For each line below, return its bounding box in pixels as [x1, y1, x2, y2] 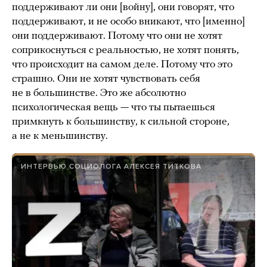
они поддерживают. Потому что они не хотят [12, 30, 222, 42]
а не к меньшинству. [12, 131, 108, 142]
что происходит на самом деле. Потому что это [12, 59, 232, 71]
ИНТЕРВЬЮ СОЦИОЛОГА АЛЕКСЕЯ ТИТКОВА [21, 162, 201, 171]
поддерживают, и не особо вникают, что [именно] [12, 16, 245, 28]
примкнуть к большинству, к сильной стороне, [12, 116, 229, 128]
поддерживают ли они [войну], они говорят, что [12, 2, 234, 14]
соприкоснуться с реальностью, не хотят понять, [12, 45, 239, 57]
